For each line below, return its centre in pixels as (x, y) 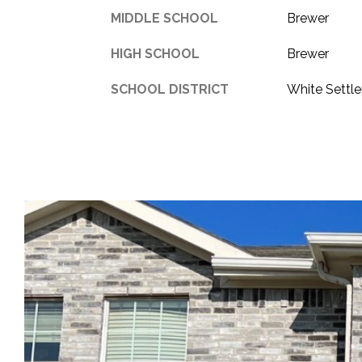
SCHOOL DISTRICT (170, 89)
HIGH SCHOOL (155, 53)
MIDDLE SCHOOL (164, 18)
